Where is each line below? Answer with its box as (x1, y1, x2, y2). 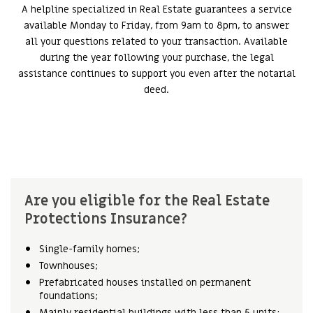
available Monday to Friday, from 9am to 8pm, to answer (24, 19, 289, 32)
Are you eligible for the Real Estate (24, 192, 270, 210)
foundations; (39, 289, 98, 303)
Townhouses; (39, 259, 98, 272)
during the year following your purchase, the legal (39, 51, 274, 64)
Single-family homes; (39, 242, 140, 256)
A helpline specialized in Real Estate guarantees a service (21, 3, 292, 16)
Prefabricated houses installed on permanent (39, 276, 251, 289)
